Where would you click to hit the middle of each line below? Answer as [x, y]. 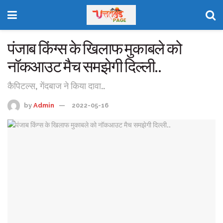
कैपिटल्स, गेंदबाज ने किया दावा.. [56, 86]
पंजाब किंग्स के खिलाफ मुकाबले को [95, 49]
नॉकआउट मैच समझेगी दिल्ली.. [84, 67]
